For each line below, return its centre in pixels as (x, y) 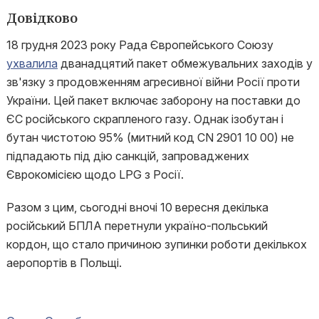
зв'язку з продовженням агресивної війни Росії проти (153, 82)
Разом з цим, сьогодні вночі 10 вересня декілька (137, 207)
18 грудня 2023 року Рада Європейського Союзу (140, 45)
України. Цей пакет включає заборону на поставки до (153, 100)
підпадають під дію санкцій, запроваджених (127, 156)
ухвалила (32, 63)
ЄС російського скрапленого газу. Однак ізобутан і (145, 119)
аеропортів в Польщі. (64, 263)
